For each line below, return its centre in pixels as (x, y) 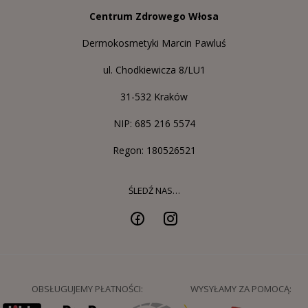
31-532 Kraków (154, 96)
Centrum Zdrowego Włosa (154, 16)
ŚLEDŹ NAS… (154, 190)
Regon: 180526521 (154, 150)
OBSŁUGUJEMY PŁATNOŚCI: (87, 288)
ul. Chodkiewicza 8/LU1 (154, 69)
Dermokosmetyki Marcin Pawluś (154, 43)
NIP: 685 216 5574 (154, 123)
